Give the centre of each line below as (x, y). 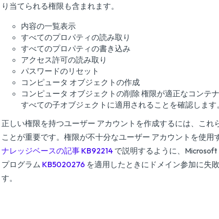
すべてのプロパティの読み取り (76, 37)
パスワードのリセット (60, 71)
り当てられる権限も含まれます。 (60, 6)
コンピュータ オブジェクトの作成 (80, 82)
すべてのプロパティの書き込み (76, 48)
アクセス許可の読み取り (64, 60)
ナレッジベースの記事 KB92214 (57, 151)
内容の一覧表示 (48, 26)
